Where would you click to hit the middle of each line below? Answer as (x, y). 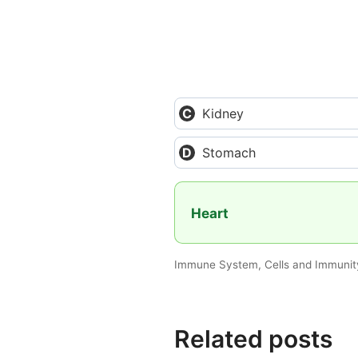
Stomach (229, 153)
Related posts (253, 339)
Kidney (223, 113)
